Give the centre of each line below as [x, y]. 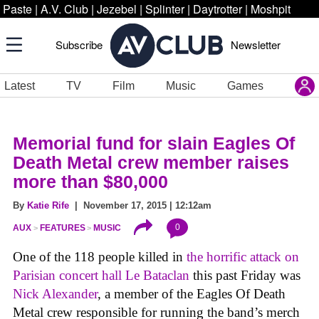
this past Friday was [247, 276]
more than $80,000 [90, 182]
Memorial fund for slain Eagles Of [154, 143]
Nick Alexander [55, 294]
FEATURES [62, 228]
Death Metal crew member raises [151, 162]
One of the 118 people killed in [100, 257]
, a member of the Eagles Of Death [192, 294]
